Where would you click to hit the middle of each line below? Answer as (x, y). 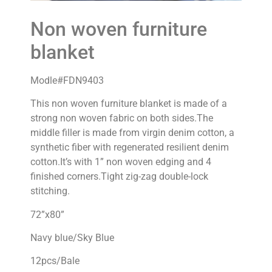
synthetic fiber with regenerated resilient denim (130, 148)
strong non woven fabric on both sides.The (122, 118)
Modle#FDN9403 (67, 80)
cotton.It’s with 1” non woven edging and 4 (121, 162)
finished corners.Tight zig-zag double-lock (119, 177)
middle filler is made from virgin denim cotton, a (132, 133)
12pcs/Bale (55, 261)
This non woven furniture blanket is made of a (129, 104)
